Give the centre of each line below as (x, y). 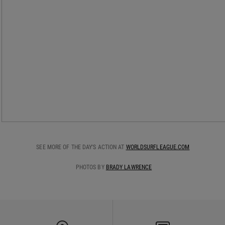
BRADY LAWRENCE (129, 167)
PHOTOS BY (91, 167)
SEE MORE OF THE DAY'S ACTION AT (81, 147)
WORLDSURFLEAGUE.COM (158, 147)
